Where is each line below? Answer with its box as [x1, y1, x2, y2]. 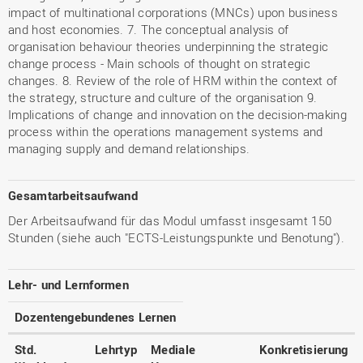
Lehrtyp [95, 341, 138, 357]
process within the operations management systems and [8, 123, 323, 139]
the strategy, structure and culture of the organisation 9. [8, 89, 318, 105]
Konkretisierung [259, 341, 348, 357]
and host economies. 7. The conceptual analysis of [8, 21, 289, 37]
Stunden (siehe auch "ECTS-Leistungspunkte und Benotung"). [8, 229, 345, 246]
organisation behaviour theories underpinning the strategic [8, 38, 329, 54]
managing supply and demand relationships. [8, 140, 250, 156]
